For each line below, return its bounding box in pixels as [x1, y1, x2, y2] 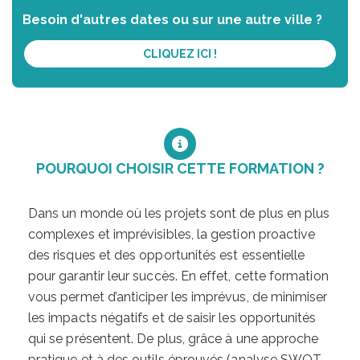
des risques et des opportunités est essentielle [28, 247, 305, 263]
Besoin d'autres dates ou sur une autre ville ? [22, 11, 322, 27]
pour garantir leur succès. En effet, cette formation [28, 268, 329, 284]
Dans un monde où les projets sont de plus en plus [28, 205, 330, 221]
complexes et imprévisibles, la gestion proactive [28, 226, 316, 242]
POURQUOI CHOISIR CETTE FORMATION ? [35, 159, 325, 177]
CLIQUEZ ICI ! [142, 47, 218, 60]
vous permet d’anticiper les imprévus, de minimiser [28, 288, 328, 305]
